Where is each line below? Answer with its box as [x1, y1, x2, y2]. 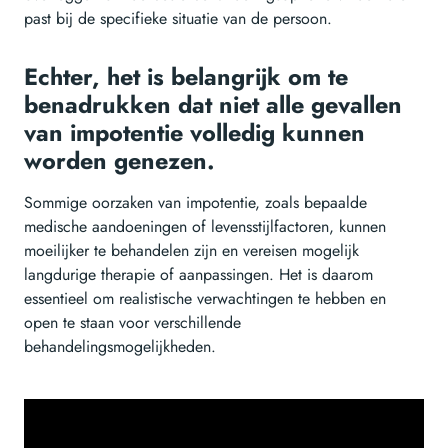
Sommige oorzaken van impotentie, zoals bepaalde [24, 191, 367, 215]
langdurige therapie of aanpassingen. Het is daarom [24, 263, 373, 287]
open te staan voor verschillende [24, 311, 241, 335]
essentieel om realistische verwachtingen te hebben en [24, 287, 386, 311]
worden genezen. [24, 144, 215, 179]
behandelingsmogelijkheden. [24, 335, 216, 359]
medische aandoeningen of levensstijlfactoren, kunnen [24, 215, 386, 239]
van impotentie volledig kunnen [24, 116, 365, 151]
